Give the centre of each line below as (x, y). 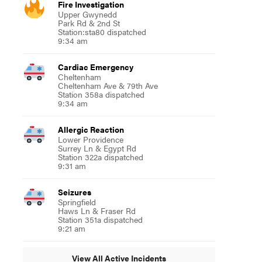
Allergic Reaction (91, 129)
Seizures (74, 192)
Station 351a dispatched (100, 219)
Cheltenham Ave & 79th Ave (108, 85)
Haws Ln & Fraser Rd (96, 210)
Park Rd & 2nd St (89, 23)
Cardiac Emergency (95, 66)
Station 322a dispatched (100, 156)
